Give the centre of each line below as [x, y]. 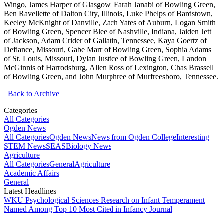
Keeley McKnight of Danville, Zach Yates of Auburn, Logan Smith [110, 22]
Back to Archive [32, 93]
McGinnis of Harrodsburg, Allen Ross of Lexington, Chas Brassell [109, 67]
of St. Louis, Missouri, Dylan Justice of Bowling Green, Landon [105, 58]
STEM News [25, 146]
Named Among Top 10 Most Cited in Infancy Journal [88, 209]
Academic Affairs [32, 173]
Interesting [193, 137]
